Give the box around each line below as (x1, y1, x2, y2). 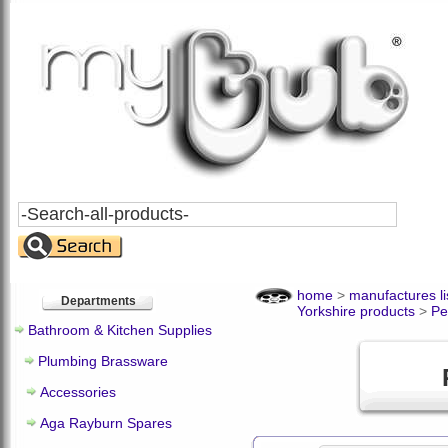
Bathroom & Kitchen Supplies (28, 322, 212, 338)
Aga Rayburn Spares (40, 415, 172, 431)
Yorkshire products (297, 303, 415, 319)
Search (17, 201, 62, 217)
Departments (60, 294, 136, 308)
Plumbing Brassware (38, 353, 168, 369)
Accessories (40, 384, 116, 400)
